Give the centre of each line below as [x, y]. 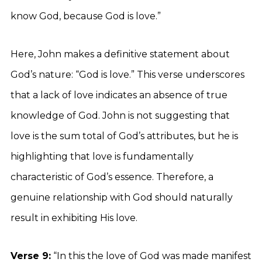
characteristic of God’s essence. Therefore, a [112, 177]
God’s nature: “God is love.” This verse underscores [127, 75]
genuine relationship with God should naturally [122, 197]
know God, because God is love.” [86, 16]
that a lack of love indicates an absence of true [119, 95]
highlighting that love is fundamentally [102, 156]
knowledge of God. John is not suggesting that [120, 116]
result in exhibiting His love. [74, 218]
